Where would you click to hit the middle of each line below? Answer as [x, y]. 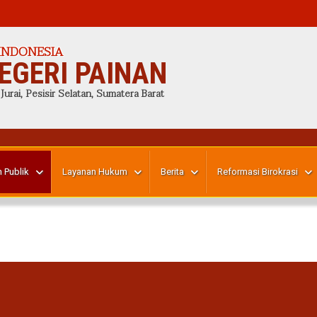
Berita [172, 172]
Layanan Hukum [95, 172]
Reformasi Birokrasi [258, 172]
